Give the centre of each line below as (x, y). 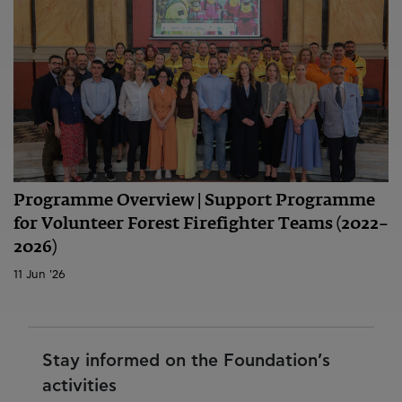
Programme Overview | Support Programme (194, 201)
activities (79, 387)
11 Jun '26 (39, 275)
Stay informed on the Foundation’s (186, 362)
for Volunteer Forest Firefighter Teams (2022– (201, 225)
